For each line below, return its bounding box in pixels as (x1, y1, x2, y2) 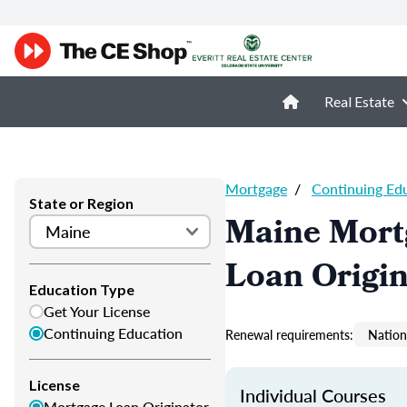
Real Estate (323, 93, 394, 110)
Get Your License (44, 301, 150, 322)
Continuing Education (44, 323, 183, 343)
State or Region (29, 194, 134, 212)
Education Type (29, 281, 134, 298)
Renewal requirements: (225, 325, 353, 343)
